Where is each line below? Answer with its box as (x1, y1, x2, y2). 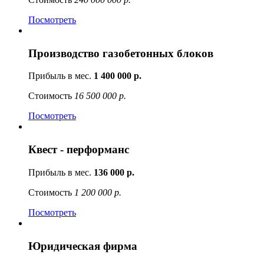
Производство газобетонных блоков (28, 47, 213, 60)
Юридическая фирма (28, 239, 137, 252)
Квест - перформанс (28, 143, 129, 156)
